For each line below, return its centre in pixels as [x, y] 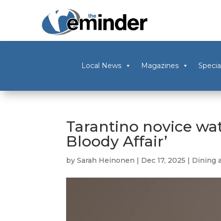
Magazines [160, 66]
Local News [101, 66]
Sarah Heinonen [106, 161]
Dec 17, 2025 [164, 161]
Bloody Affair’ [117, 142]
